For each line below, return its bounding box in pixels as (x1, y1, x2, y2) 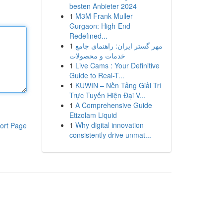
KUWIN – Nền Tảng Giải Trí (75, 80, 162, 90)
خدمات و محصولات (69, 51, 125, 60)
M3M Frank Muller (75, 11, 133, 21)
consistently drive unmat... (69, 130, 151, 140)
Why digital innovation (75, 120, 144, 130)
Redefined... (69, 31, 108, 41)
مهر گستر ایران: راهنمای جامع (75, 41, 163, 51)
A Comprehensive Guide (75, 100, 152, 110)
